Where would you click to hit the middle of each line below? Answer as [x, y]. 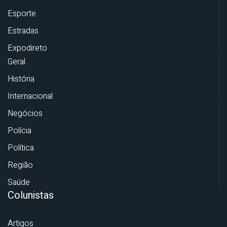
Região [20, 165]
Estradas [23, 31]
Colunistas [31, 196]
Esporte [22, 14]
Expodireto [27, 48]
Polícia [20, 131]
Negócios [25, 114]
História [21, 79]
